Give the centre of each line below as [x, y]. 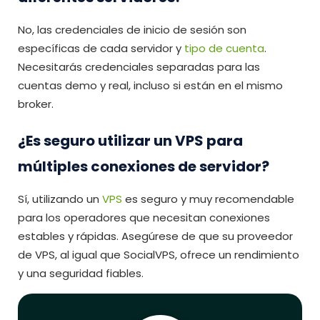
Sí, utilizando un [60, 199]
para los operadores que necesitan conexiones [144, 218]
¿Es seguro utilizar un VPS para [130, 141]
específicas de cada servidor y [101, 49]
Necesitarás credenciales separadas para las [139, 67]
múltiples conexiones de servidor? [144, 167]
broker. [36, 104]
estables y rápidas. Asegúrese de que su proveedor [155, 236]
